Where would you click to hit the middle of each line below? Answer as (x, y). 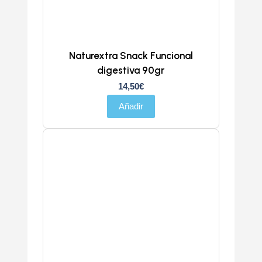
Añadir (131, 106)
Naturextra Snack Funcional (131, 55)
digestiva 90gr (131, 70)
